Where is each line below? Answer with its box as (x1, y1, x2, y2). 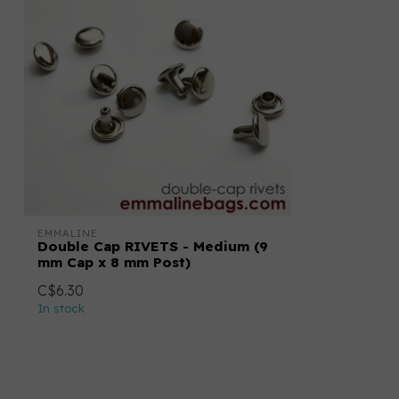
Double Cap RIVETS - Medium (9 (37, 238, 268, 256)
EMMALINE (37, 227, 98, 240)
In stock (37, 301, 85, 316)
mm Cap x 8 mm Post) (37, 254, 191, 272)
